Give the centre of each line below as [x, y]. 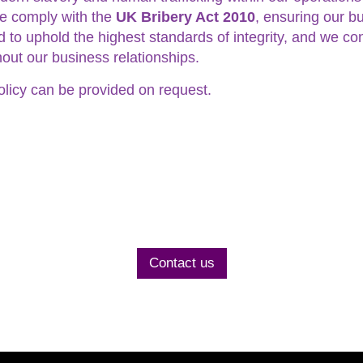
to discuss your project [181, 216]
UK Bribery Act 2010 [186, 17]
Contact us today [181, 185]
